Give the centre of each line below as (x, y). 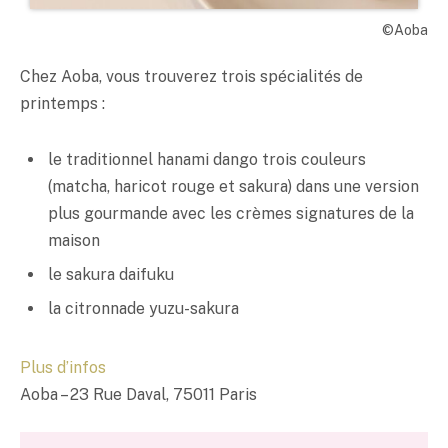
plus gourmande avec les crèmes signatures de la (231, 214)
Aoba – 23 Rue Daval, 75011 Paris (138, 394)
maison (74, 241)
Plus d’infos (63, 367)
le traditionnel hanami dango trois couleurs (207, 160)
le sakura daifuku (111, 275)
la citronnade (98, 309)
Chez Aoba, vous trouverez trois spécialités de (191, 77)
